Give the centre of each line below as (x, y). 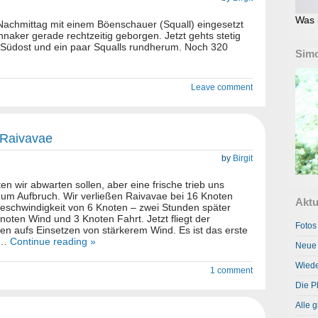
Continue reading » (53, 241)
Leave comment (222, 87)
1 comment (231, 270)
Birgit (243, 158)
